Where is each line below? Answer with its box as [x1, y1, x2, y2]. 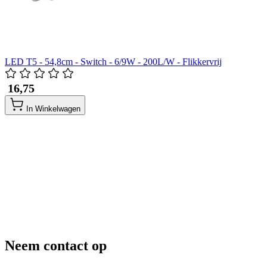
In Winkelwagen [26, 104, 80, 114]
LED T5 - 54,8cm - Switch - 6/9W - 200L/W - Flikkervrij [5, 57, 222, 67]
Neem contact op [5, 238, 107, 254]
